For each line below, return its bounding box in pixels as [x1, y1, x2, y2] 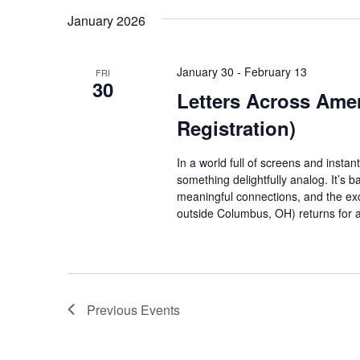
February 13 [243, 63, 307, 80]
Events [141, 300, 180, 319]
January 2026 [67, 10, 145, 30]
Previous [87, 300, 141, 319]
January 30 [176, 63, 234, 80]
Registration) [176, 113, 296, 141]
